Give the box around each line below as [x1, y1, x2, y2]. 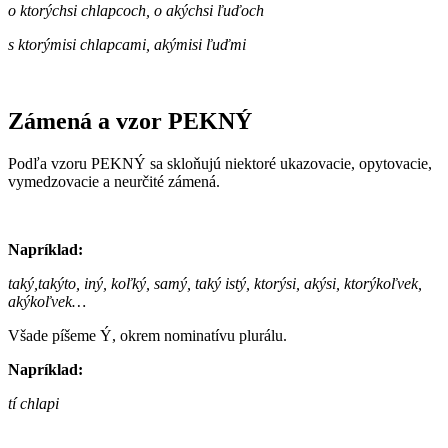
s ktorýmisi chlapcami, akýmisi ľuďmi [8, 36, 246, 54]
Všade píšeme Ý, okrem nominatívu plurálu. [8, 327, 287, 345]
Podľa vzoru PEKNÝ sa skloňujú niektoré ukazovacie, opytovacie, [8, 155, 432, 173]
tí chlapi [8, 395, 59, 413]
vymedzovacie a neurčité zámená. [8, 173, 220, 191]
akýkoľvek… [8, 293, 86, 311]
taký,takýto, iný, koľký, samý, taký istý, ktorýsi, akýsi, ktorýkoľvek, [8, 275, 422, 293]
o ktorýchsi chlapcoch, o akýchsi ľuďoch [8, 2, 264, 20]
